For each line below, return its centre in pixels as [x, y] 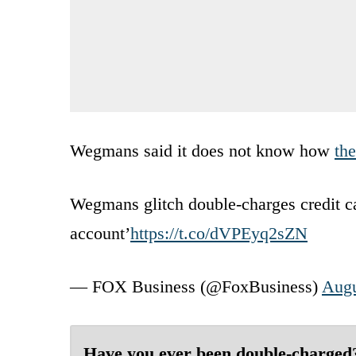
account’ [100, 233]
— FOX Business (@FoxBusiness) [196, 286]
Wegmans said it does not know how [202, 150]
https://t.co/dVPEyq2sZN [219, 233]
